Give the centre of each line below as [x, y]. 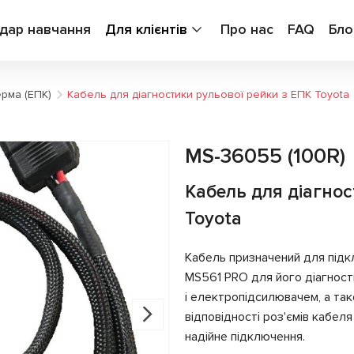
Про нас [247, 29]
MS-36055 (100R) [265, 156]
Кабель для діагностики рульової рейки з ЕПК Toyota [208, 94]
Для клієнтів [146, 29]
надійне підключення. [245, 337]
